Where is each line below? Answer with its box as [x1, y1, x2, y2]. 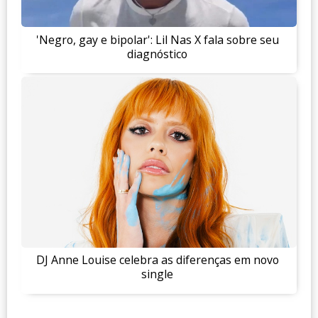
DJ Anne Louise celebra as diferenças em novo [35, 252, 279, 268]
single [141, 266, 173, 283]
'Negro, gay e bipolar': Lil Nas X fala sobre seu [35, 31, 279, 48]
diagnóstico [127, 45, 187, 62]
